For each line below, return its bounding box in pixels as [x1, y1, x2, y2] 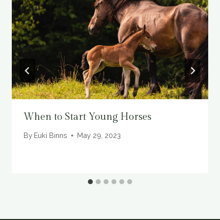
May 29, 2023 [77, 131, 121, 140]
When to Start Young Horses [24, 110, 151, 123]
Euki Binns [34, 131, 68, 140]
